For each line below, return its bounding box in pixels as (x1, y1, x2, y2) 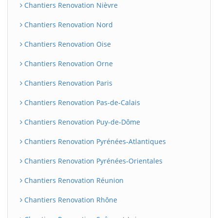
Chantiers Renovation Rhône (22, 195, 117, 204)
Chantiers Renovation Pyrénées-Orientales (22, 156, 163, 165)
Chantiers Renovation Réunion (22, 176, 124, 185)
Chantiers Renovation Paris (22, 78, 112, 88)
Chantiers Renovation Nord (22, 20, 113, 29)
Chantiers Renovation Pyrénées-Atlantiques (22, 137, 166, 146)
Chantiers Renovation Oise (22, 39, 111, 49)
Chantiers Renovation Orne (22, 59, 113, 68)
